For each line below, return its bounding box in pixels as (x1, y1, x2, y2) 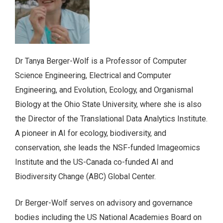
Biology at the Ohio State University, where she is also (15, 99, 202, 109)
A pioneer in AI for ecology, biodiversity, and (15, 128, 166, 138)
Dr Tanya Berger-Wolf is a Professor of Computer (15, 56, 187, 66)
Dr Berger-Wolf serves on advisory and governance (15, 198, 193, 208)
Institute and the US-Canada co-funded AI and (15, 157, 173, 167)
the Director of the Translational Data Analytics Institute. (15, 113, 208, 123)
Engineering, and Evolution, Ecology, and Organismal (15, 85, 193, 95)
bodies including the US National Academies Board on (15, 212, 202, 222)
